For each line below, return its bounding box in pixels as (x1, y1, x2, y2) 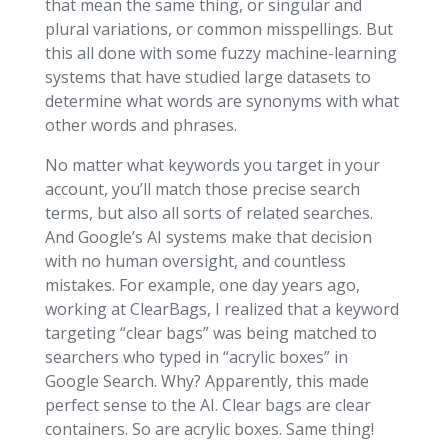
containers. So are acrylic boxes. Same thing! (44, 418, 374, 441)
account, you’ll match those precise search (44, 178, 360, 201)
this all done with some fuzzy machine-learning (44, 42, 397, 65)
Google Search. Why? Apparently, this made (44, 370, 369, 393)
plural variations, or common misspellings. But (44, 18, 393, 41)
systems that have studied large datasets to (44, 66, 371, 89)
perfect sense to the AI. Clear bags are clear (44, 394, 371, 417)
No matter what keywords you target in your (44, 154, 380, 177)
